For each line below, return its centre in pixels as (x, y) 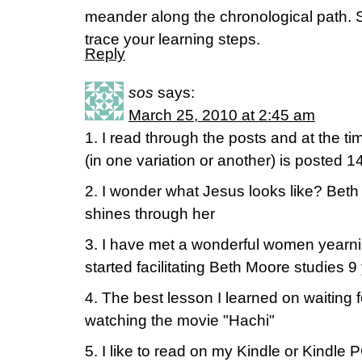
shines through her (150, 214)
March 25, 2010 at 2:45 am (222, 115)
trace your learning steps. (173, 39)
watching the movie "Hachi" (180, 320)
